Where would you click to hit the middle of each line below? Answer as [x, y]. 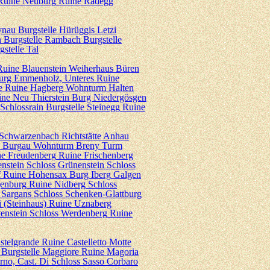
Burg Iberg [90, 174]
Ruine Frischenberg [96, 155]
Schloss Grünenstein [65, 165]
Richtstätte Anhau [95, 136]
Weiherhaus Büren [104, 68]
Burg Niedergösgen [109, 97]
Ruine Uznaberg [80, 203]
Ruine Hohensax [35, 174]
